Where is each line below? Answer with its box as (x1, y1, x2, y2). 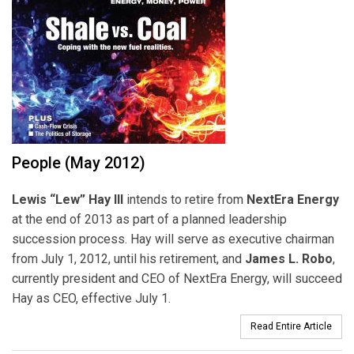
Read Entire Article (250, 321, 332, 333)
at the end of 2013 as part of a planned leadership (12, 211, 287, 227)
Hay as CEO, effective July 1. (12, 290, 171, 306)
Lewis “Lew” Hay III (12, 191, 123, 207)
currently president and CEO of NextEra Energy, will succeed (12, 270, 342, 286)
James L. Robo (245, 250, 333, 266)
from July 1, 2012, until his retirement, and (12, 250, 245, 266)
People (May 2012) (12, 153, 145, 172)
